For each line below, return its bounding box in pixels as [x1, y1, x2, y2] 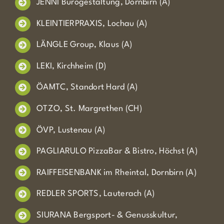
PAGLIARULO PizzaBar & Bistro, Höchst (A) [36, 147, 197, 156]
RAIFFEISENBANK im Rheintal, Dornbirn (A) [36, 168, 196, 177]
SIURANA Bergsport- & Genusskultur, [36, 210, 178, 219]
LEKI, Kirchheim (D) [36, 61, 106, 70]
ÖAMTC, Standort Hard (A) [36, 83, 138, 92]
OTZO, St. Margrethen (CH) [36, 104, 142, 113]
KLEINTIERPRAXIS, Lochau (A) [36, 19, 147, 28]
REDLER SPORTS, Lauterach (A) [36, 189, 155, 198]
